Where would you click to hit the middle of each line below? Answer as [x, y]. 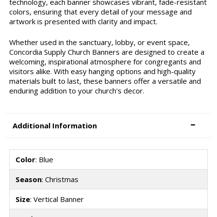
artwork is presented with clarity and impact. [83, 22]
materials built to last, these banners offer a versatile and [105, 81]
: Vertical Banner [57, 199]
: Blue [44, 159]
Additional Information [55, 126]
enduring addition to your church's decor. [77, 90]
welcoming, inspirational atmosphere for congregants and [105, 61]
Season [28, 179]
